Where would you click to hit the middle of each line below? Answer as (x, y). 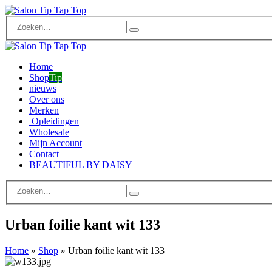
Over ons (47, 99)
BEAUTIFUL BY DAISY (81, 165)
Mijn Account (56, 143)
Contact (44, 154)
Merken (44, 110)
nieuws (43, 88)
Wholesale (49, 132)
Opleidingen (54, 121)
